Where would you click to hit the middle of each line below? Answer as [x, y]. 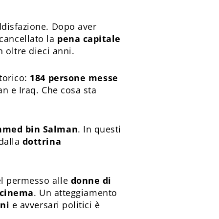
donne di [91, 180]
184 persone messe [74, 78]
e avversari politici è [55, 205]
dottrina [42, 141]
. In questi [100, 129]
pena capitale [89, 39]
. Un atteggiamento [75, 193]
